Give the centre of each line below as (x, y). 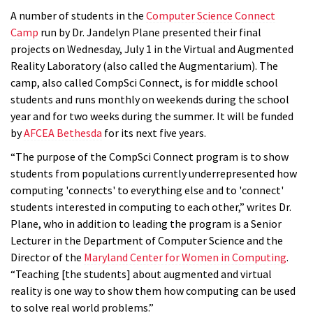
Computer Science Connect (211, 15)
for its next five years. (154, 132)
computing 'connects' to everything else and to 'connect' (147, 190)
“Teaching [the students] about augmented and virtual (141, 274)
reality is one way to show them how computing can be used (153, 290)
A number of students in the (78, 15)
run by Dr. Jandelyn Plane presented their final (150, 32)
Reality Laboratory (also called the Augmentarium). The (144, 65)
